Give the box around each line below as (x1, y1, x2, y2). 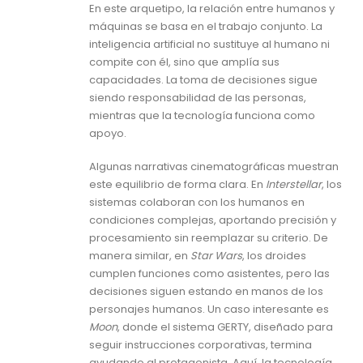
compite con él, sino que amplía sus (89, 53, 280, 70)
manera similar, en (89, 247, 190, 263)
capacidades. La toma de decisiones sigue (89, 71, 318, 88)
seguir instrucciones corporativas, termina (89, 336, 312, 352)
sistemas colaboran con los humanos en (89, 194, 305, 210)
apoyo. (89, 125, 126, 141)
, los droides (242, 247, 306, 263)
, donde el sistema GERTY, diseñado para (117, 318, 333, 335)
